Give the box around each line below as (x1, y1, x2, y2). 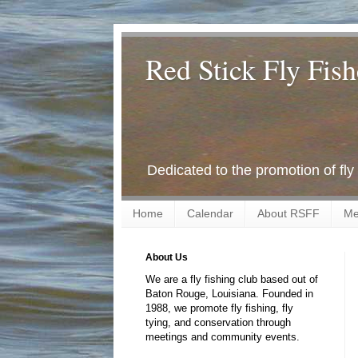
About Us (145, 251, 188, 263)
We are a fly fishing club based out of (145, 272, 318, 285)
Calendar (187, 207, 233, 221)
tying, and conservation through (145, 316, 291, 328)
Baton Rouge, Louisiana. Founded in (145, 287, 313, 300)
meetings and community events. (145, 330, 300, 343)
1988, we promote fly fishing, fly (145, 301, 293, 314)
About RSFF (257, 207, 320, 221)
